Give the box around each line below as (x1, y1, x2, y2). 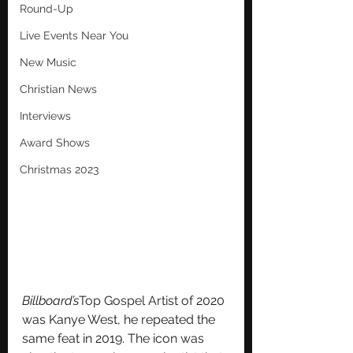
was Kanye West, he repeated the (22, 311, 218, 327)
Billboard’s (22, 292, 79, 308)
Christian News (20, 83, 97, 95)
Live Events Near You (20, 29, 128, 42)
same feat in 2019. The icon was (22, 330, 207, 346)
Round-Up (20, 2, 73, 15)
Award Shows (20, 136, 90, 149)
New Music (20, 56, 76, 69)
